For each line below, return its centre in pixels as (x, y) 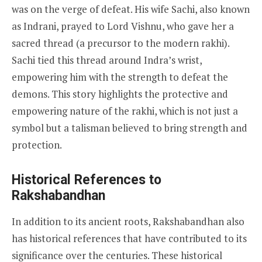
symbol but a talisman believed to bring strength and (130, 127)
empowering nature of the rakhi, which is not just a (125, 111)
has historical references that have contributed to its (129, 238)
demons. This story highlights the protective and (120, 94)
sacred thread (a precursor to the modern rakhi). (120, 43)
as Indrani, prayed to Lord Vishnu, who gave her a (123, 26)
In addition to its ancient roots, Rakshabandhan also (128, 221)
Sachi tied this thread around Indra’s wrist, (107, 60)
